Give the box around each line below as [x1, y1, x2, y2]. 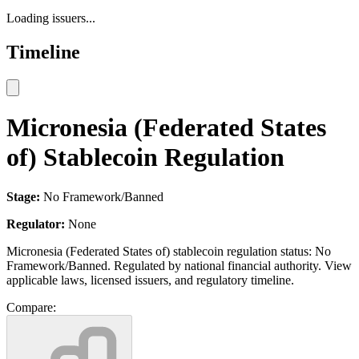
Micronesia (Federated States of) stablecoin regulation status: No [6, 244, 331, 258]
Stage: [6, 189, 40, 204]
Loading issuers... [6, 10, 95, 25]
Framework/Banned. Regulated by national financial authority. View [6, 258, 352, 272]
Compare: [6, 300, 56, 314]
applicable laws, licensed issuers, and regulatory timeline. [6, 272, 294, 287]
